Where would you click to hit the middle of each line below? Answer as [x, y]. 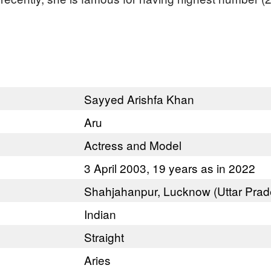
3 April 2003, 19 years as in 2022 [170, 168]
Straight [104, 237]
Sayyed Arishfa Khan [139, 99]
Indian [100, 214]
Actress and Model [133, 145]
